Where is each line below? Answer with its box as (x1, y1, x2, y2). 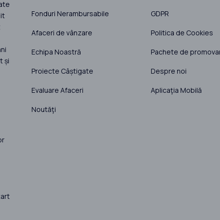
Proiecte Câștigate (31, 66, 93, 76)
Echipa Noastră (31, 47, 81, 56)
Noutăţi (31, 104, 56, 114)
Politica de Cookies (150, 27, 213, 37)
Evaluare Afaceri (31, 85, 83, 95)
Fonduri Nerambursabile (31, 8, 109, 18)
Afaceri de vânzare (31, 27, 92, 37)
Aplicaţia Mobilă (150, 85, 202, 95)
